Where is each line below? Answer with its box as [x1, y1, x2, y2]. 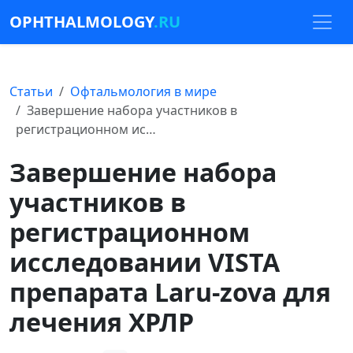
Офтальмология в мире [70, 83, 217, 100]
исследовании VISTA [9, 245, 280, 279]
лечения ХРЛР [9, 305, 194, 339]
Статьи [9, 83, 53, 100]
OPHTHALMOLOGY [9, 11, 154, 32]
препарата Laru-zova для [9, 275, 331, 309]
